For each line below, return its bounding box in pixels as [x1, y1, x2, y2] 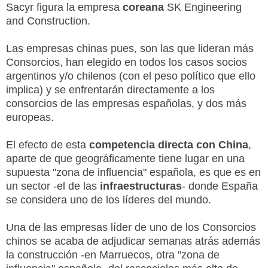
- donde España [182, 179, 258, 192]
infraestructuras [100, 179, 182, 192]
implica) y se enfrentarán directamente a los [6, 83, 215, 96]
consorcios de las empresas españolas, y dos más [6, 97, 246, 109]
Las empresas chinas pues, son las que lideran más [6, 42, 254, 54]
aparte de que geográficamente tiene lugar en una [6, 152, 245, 165]
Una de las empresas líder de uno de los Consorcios [6, 221, 256, 233]
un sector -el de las [6, 179, 100, 192]
